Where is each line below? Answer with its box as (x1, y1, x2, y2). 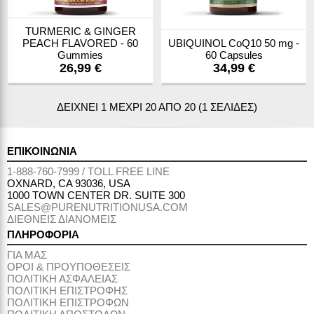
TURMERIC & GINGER (25, 25, 136, 37)
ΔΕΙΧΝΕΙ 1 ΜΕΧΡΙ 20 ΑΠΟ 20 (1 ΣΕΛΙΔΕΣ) (57, 101, 257, 113)
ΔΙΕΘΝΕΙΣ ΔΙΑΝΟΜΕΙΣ (7, 213, 116, 225)
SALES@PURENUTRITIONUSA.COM (7, 201, 188, 213)
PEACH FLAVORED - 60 (22, 37, 138, 49)
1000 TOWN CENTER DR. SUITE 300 (7, 189, 185, 201)
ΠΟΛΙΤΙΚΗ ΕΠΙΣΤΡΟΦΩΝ (7, 296, 129, 308)
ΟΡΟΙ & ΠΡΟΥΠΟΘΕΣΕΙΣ (7, 261, 130, 273)
